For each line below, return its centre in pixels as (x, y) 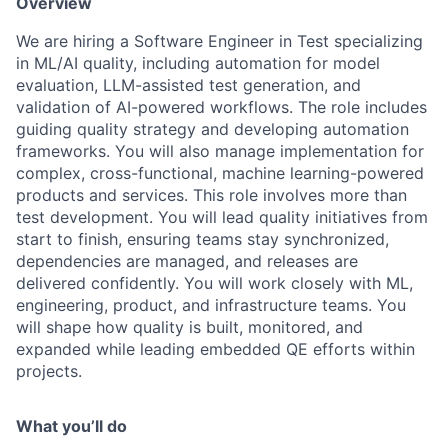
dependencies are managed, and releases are (187, 261)
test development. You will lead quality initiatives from (222, 217)
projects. (49, 371)
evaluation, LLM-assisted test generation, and (188, 85)
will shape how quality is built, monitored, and (189, 327)
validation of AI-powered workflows (152, 107)
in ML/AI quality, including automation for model (198, 63)
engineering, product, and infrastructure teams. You (211, 305)
